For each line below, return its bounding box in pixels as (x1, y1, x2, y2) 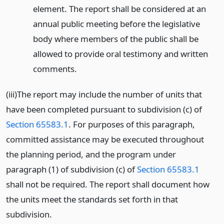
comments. (32, 62, 77, 74)
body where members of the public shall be (32, 32, 198, 44)
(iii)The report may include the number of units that (6, 88, 202, 100)
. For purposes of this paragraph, (68, 118, 195, 130)
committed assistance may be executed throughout (6, 133, 204, 145)
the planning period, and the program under (6, 148, 176, 160)
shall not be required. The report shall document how (6, 178, 209, 190)
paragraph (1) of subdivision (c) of (6, 163, 137, 175)
